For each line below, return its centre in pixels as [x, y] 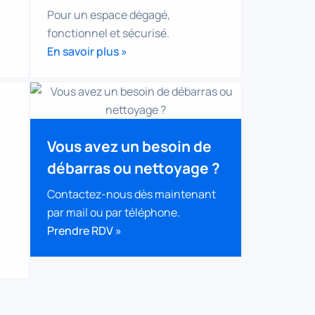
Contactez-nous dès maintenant [131, 194]
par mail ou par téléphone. [114, 212]
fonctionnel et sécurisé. [108, 33]
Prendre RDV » [84, 230]
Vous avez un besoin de [129, 146]
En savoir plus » [87, 52]
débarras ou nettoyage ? [134, 168]
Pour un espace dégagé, [109, 15]
